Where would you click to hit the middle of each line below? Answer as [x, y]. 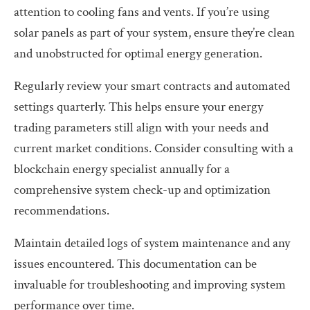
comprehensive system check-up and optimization [142, 190]
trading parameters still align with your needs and [141, 127]
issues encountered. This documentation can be [135, 264]
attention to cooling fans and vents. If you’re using [142, 12]
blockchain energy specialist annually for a [122, 169]
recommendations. [62, 210]
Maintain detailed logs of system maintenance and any [152, 243]
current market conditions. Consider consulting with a [154, 148]
